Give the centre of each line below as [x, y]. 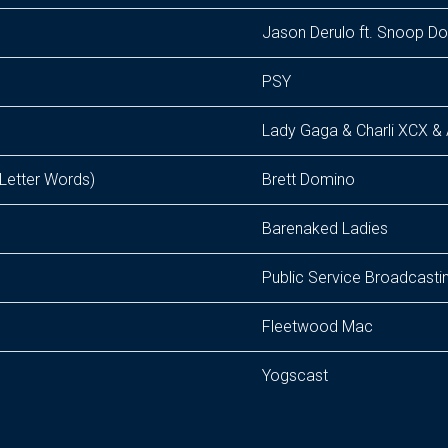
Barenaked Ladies [325, 228]
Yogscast [295, 375]
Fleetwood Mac [317, 326]
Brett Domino [308, 179]
